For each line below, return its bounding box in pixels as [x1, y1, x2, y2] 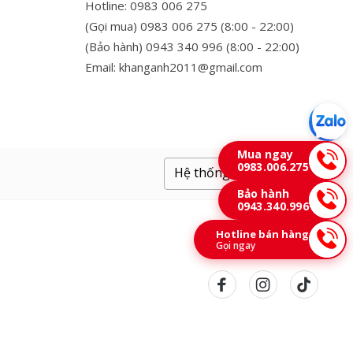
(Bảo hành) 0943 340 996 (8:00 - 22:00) [85, 38, 299, 54]
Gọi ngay [216, 238, 255, 252]
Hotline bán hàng [216, 226, 309, 241]
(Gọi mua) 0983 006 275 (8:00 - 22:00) [85, 17, 294, 34]
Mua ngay [236, 147, 293, 162]
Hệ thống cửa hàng [174, 163, 292, 181]
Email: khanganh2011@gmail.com [85, 58, 262, 75]
